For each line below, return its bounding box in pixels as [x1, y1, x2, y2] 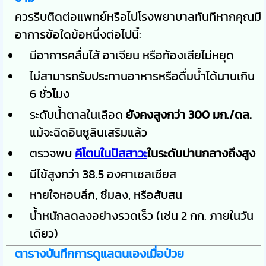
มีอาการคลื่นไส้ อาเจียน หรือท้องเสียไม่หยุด [30, 46, 234, 64]
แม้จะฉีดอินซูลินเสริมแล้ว [30, 123, 147, 141]
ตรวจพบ [30, 144, 75, 162]
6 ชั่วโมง [30, 84, 69, 103]
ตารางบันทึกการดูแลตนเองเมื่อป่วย [15, 244, 184, 262]
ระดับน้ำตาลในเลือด [30, 105, 126, 123]
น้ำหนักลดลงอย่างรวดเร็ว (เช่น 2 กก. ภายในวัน [30, 206, 254, 224]
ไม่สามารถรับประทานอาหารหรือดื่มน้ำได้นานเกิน [30, 66, 255, 85]
